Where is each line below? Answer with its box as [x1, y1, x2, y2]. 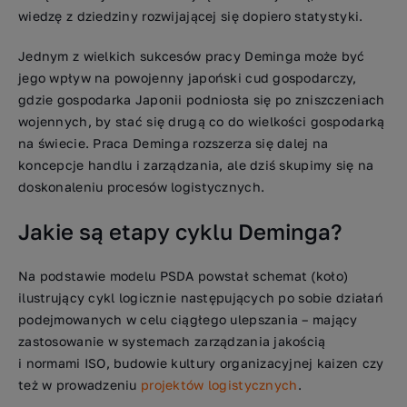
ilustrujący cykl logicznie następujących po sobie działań [18, 290, 383, 305]
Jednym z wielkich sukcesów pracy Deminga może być [18, 48, 365, 64]
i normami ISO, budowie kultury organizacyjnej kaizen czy [18, 355, 384, 371]
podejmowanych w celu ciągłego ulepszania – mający [18, 312, 358, 327]
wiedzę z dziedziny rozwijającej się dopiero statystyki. [18, 8, 363, 24]
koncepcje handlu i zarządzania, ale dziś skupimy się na [18, 157, 374, 173]
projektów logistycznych [141, 377, 298, 392]
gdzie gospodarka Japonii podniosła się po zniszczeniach [18, 92, 385, 107]
